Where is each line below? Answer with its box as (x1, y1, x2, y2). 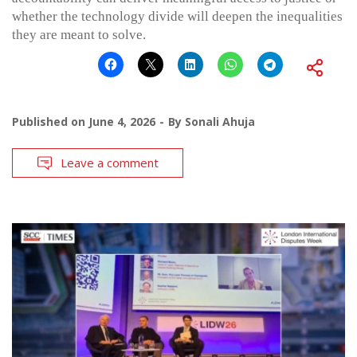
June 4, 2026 (88, 114, 155, 130)
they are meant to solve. (12, 27, 146, 43)
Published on (12, 114, 88, 130)
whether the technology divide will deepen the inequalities (12, 9, 343, 25)
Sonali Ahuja (185, 114, 255, 130)
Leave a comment (61, 155, 159, 171)
